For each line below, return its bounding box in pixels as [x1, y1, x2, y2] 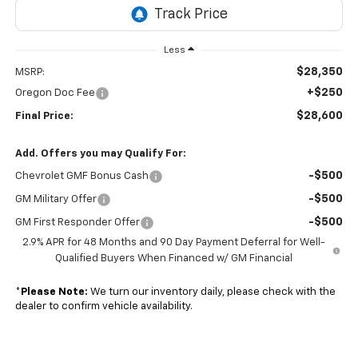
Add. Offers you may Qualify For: [14, 148, 186, 159]
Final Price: [14, 110, 74, 121]
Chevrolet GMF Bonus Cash [14, 170, 149, 181]
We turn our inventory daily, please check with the [87, 286, 336, 297]
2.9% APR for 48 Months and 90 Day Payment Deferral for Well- [22, 237, 325, 248]
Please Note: [20, 286, 88, 297]
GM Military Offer [14, 193, 97, 205]
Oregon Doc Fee [14, 87, 95, 98]
